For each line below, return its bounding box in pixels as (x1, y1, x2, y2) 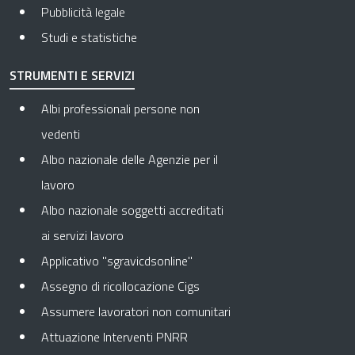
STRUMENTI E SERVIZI (10, 66, 135, 85)
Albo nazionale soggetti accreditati (41, 200, 223, 219)
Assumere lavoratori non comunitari (41, 302, 231, 321)
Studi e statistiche (41, 28, 137, 47)
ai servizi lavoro (41, 226, 124, 245)
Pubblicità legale (41, 2, 125, 21)
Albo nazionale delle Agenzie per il (41, 150, 218, 169)
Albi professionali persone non (41, 99, 200, 118)
